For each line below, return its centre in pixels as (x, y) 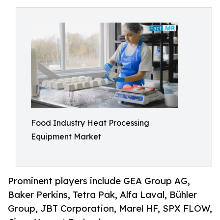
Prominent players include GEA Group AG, (99, 181)
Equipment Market (66, 137)
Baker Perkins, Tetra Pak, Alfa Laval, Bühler (102, 195)
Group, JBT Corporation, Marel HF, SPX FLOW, (110, 208)
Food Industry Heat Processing (90, 123)
